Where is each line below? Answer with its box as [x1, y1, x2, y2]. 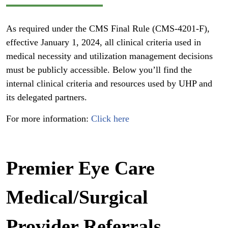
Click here [91, 113, 129, 124]
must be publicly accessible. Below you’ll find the [6, 64, 192, 75]
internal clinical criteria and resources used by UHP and [6, 78, 212, 89]
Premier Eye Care [6, 157, 155, 179]
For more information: [6, 113, 91, 124]
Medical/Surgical [6, 186, 148, 208]
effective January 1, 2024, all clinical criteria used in [6, 37, 201, 47]
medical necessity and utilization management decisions [6, 50, 213, 61]
